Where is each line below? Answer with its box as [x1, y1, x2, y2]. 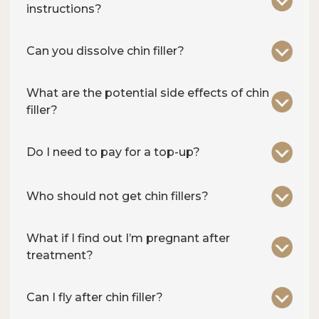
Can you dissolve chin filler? [26, 44, 184, 58]
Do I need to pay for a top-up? [26, 145, 200, 159]
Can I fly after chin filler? [26, 291, 163, 305]
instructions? [26, 2, 102, 16]
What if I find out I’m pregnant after [26, 231, 230, 246]
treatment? [26, 249, 93, 263]
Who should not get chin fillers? [26, 189, 209, 204]
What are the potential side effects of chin [26, 86, 269, 100]
